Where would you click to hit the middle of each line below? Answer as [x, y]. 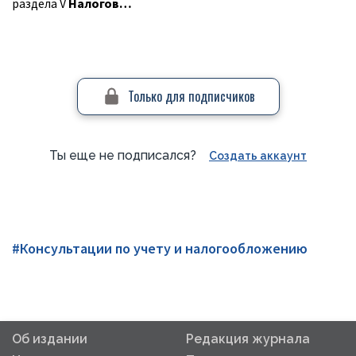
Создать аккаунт [258, 156]
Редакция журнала [248, 339]
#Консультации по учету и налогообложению [160, 248]
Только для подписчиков [191, 96]
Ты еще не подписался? [123, 155]
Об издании [50, 339]
